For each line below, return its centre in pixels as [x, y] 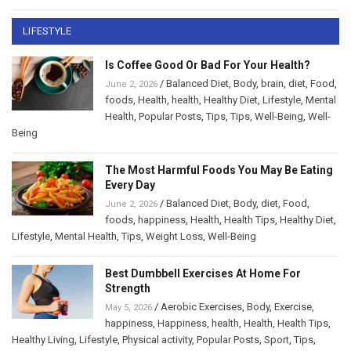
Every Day [130, 185]
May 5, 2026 [128, 308]
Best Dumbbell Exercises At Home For [203, 274]
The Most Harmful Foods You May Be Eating [219, 170]
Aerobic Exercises [201, 307]
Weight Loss [174, 237]
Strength [128, 289]
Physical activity [157, 340]
